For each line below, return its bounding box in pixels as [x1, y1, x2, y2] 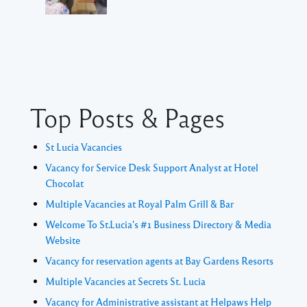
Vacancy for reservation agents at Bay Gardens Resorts [45, 254, 273, 267]
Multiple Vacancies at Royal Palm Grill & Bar [45, 197, 234, 210]
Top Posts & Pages [30, 100, 225, 134]
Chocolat [45, 177, 84, 189]
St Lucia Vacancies [45, 140, 122, 153]
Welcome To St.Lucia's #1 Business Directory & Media [45, 218, 271, 230]
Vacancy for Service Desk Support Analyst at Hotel [45, 161, 258, 173]
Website [45, 234, 80, 246]
